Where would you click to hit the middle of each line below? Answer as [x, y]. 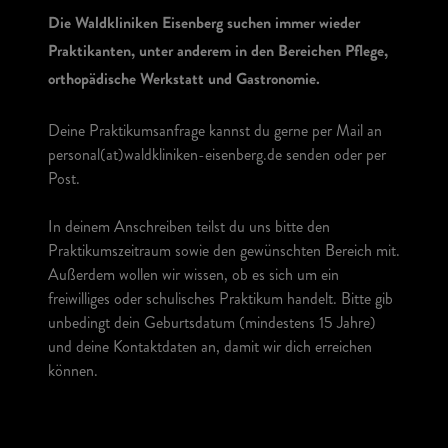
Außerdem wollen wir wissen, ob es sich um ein [193, 274]
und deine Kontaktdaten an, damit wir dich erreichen [210, 346]
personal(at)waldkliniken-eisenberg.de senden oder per [217, 154]
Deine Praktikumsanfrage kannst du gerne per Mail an [215, 130]
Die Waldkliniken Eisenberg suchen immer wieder [204, 25]
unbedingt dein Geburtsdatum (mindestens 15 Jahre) [212, 322]
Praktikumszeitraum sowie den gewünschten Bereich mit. [224, 250]
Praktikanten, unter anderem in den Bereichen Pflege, [218, 53]
